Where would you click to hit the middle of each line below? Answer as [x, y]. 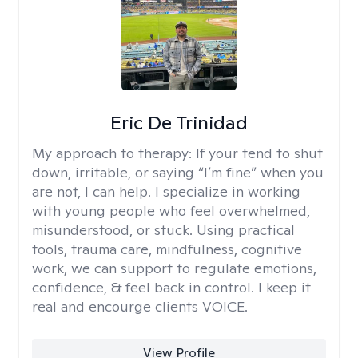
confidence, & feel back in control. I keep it [171, 287]
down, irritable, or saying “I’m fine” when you [178, 172]
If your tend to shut [259, 153]
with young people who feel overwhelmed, [171, 211]
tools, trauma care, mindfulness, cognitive [167, 249]
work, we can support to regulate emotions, [174, 268]
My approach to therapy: [114, 153]
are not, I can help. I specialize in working [166, 191]
